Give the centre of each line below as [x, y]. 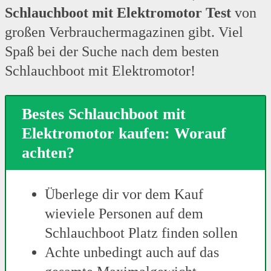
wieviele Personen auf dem [124, 214]
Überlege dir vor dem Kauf [124, 194]
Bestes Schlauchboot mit [104, 113]
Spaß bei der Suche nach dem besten [112, 51]
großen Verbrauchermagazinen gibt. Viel [124, 32]
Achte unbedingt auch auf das [132, 253]
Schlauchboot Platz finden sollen [141, 233]
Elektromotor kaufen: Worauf [124, 133]
